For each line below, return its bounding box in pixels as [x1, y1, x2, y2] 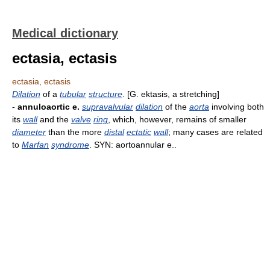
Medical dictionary [12, 27, 118, 40]
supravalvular [82, 102, 133, 111]
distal [104, 127, 124, 137]
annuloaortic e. [17, 102, 80, 111]
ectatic [127, 127, 151, 137]
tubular [60, 89, 86, 99]
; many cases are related [168, 127, 263, 137]
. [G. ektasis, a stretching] [122, 89, 219, 99]
